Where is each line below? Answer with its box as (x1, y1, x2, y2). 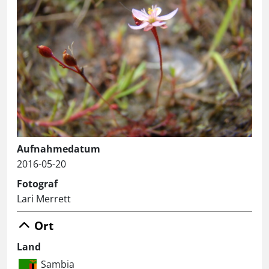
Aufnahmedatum (17, 142, 100, 156)
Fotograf (17, 177, 58, 190)
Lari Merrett (17, 192, 71, 205)
